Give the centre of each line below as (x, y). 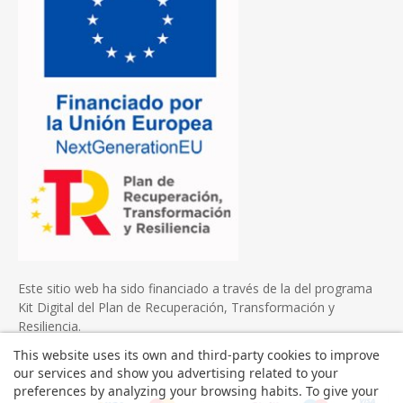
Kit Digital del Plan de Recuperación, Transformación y (176, 307)
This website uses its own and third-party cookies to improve (197, 355)
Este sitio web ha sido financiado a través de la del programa (195, 288)
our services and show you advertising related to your (176, 373)
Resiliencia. (49, 326)
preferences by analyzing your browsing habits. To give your (196, 391)
